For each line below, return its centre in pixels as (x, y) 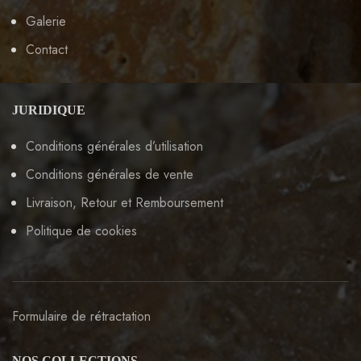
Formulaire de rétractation (81, 316)
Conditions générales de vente (110, 174)
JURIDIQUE (49, 110)
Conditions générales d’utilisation (114, 146)
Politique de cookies (81, 230)
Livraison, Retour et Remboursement (124, 202)
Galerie (46, 21)
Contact (47, 49)
